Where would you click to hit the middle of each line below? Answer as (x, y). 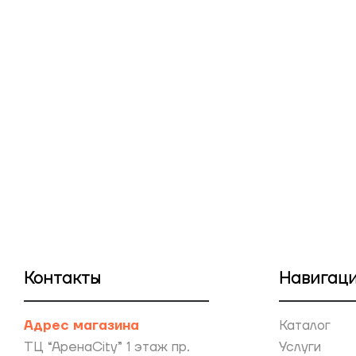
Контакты (62, 278)
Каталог (305, 325)
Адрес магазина (81, 325)
